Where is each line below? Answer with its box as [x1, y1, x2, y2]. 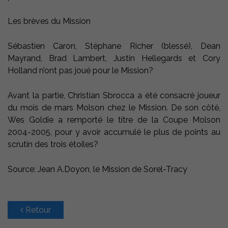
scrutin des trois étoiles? [8, 139, 98, 150]
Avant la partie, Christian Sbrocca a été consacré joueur [8, 91, 220, 101]
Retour [23, 205, 51, 215]
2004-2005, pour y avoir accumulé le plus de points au [8, 127, 220, 137]
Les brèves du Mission [8, 16, 91, 26]
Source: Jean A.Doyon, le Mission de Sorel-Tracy [8, 164, 187, 175]
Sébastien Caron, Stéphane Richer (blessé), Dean [8, 41, 220, 51]
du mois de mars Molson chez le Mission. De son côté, [8, 103, 220, 113]
